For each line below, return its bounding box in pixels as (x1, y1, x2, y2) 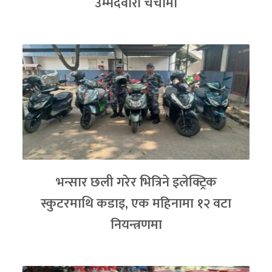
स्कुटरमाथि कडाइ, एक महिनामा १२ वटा (41, 192, 231, 215)
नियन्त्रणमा (110, 213, 162, 236)
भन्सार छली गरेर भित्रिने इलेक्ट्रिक (55, 171, 217, 194)
